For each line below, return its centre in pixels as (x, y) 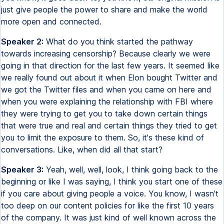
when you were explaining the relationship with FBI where (107, 101)
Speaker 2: (22, 41)
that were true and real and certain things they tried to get (109, 125)
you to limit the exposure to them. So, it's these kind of (102, 137)
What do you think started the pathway (118, 41)
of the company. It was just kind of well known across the (108, 217)
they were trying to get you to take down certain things (104, 113)
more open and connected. (51, 21)
